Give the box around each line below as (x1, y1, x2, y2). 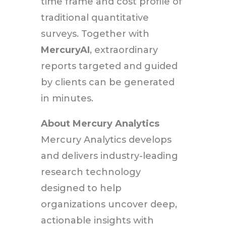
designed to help (40, 182, 122, 194)
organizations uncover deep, (40, 198, 177, 210)
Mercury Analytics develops (40, 134, 172, 145)
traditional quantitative (40, 12, 149, 23)
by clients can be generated (40, 76, 175, 88)
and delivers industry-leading (40, 150, 178, 161)
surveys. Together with (40, 28, 149, 39)
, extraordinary (89, 44, 158, 55)
